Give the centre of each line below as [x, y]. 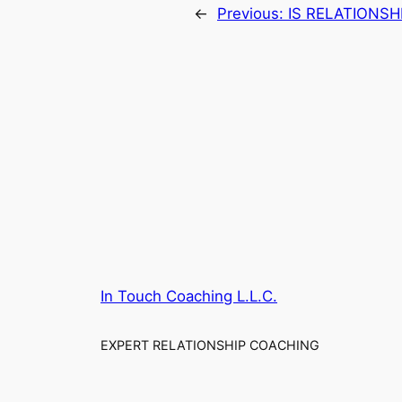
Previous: [253, 14]
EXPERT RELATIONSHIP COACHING [210, 345]
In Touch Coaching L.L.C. [189, 296]
